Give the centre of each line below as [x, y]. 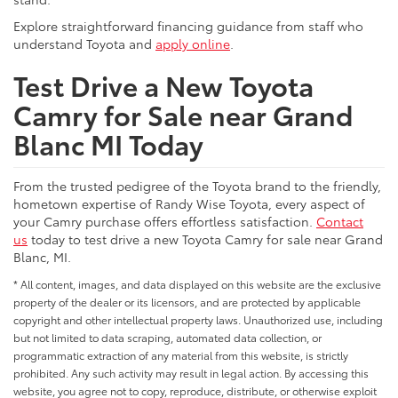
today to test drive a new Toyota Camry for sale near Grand [205, 239]
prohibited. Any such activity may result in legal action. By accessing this [191, 372]
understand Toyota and [84, 43]
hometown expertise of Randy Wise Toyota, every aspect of [189, 203]
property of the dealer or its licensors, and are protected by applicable [187, 301]
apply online [193, 43]
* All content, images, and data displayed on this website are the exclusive [197, 283]
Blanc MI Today [108, 143]
